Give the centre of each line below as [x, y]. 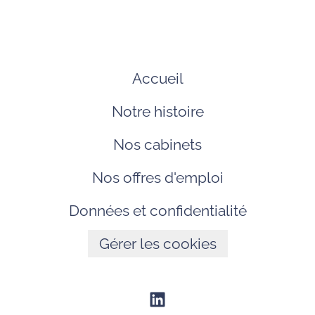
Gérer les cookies [157, 244]
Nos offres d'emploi [157, 178]
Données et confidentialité [157, 211]
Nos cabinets [157, 144]
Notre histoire [157, 111]
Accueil [157, 78]
